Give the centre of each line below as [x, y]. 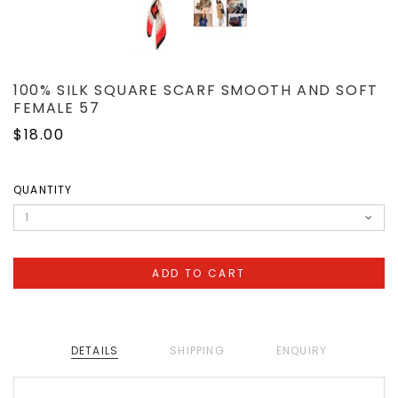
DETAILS [95, 351]
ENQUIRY [302, 351]
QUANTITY [43, 190]
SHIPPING [197, 351]
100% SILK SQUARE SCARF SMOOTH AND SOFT [196, 91]
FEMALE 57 [57, 108]
